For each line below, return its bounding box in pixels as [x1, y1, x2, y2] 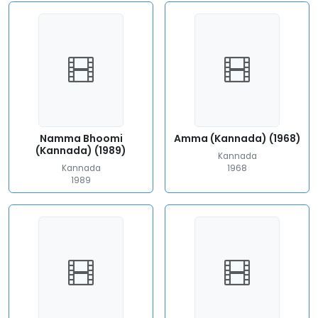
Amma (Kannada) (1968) [173, 131, 301, 146]
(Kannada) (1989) [35, 143, 126, 158]
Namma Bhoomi [39, 131, 123, 146]
